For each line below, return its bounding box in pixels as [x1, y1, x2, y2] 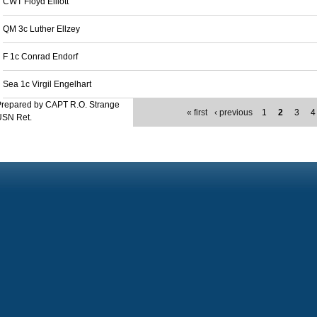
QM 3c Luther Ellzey [3, 24, 80, 34]
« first [187, 108, 208, 117]
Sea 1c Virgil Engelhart [3, 79, 91, 89]
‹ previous [214, 108, 253, 117]
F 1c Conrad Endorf [3, 52, 78, 62]
